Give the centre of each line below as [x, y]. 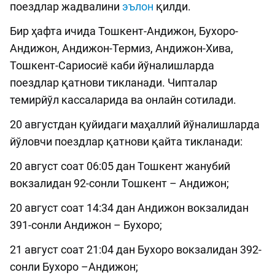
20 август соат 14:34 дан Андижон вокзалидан [129, 208]
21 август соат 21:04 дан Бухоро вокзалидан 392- [136, 250]
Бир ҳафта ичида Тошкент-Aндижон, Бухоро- [124, 31]
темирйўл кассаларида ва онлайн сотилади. [123, 100]
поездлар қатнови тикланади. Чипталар [114, 83]
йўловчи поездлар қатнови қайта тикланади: [126, 142]
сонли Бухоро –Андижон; [74, 267]
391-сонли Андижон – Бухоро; [86, 225]
